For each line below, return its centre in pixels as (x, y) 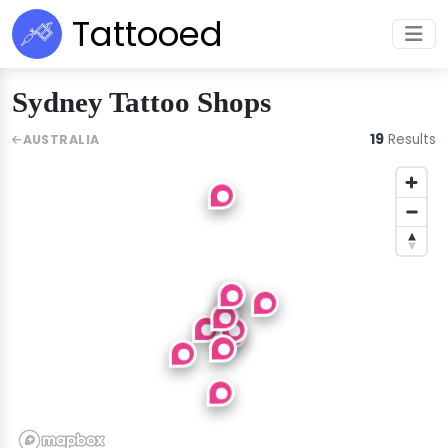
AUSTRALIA (61, 139)
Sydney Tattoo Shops (141, 102)
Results (410, 139)
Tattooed (147, 34)
